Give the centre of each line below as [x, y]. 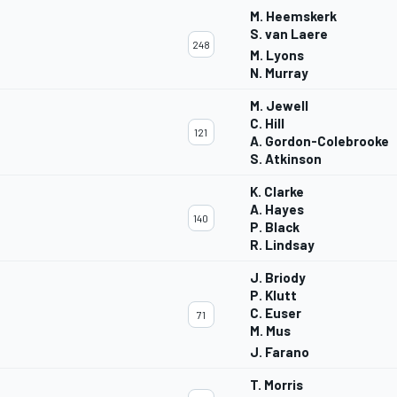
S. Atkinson [286, 159]
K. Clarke [277, 192]
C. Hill [267, 124]
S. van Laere [289, 34]
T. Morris [276, 385]
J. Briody [278, 278]
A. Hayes [277, 210]
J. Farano [280, 352]
